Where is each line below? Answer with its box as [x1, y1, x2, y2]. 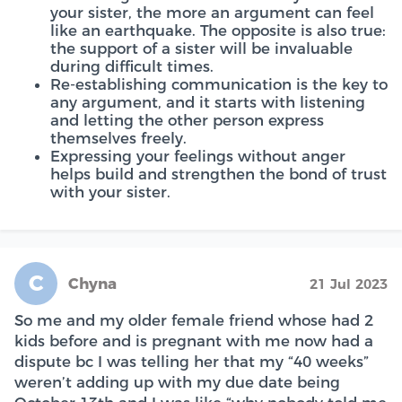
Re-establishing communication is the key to [50, 75, 388, 93]
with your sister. [50, 183, 170, 201]
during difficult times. [50, 57, 214, 75]
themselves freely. [50, 129, 187, 147]
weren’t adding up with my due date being [14, 373, 340, 391]
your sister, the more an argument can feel [50, 4, 374, 22]
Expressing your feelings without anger [50, 147, 345, 165]
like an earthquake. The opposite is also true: [50, 22, 386, 39]
